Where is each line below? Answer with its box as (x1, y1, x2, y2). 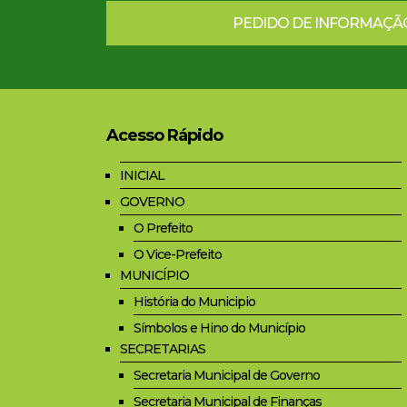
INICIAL (120, 167, 164, 184)
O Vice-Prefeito (134, 246, 222, 263)
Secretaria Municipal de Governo (134, 367, 320, 384)
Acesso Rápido (106, 125, 223, 146)
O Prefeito (134, 220, 193, 237)
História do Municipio (134, 293, 255, 311)
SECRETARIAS (120, 341, 205, 358)
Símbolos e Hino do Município (134, 320, 305, 337)
